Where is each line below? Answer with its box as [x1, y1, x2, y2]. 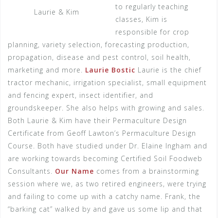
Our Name [55, 166, 94, 176]
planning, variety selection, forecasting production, [8, 40, 189, 49]
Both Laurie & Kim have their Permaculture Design [8, 116, 187, 125]
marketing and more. [8, 65, 85, 74]
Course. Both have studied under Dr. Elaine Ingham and [8, 141, 207, 150]
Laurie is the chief [135, 65, 201, 74]
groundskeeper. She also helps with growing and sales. [8, 103, 204, 112]
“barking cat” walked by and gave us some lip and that [8, 204, 202, 214]
